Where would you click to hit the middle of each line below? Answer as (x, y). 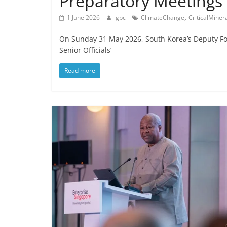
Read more (80, 70)
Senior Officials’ (85, 50)
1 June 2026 (83, 17)
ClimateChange (163, 17)
